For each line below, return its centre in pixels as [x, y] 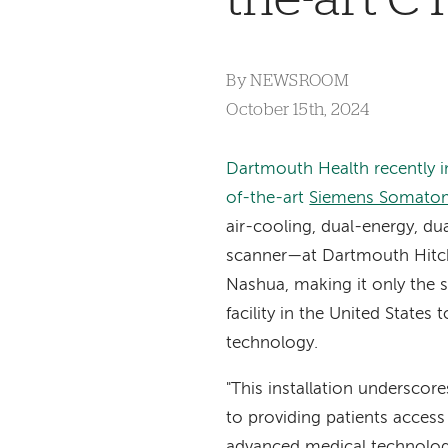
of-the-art [268, 198]
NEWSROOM [300, 81]
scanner [257, 256]
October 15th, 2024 [298, 109]
